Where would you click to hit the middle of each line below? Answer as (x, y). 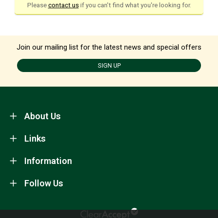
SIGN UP (109, 65)
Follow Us (44, 183)
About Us (43, 116)
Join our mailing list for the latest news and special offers (109, 47)
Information (48, 161)
